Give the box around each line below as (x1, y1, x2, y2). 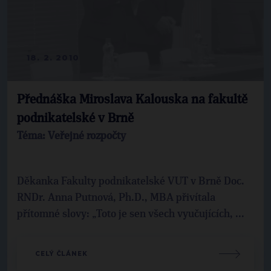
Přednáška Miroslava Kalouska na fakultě (17, 94, 247, 106)
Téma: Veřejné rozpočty (17, 131, 126, 142)
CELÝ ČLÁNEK (35, 250, 88, 258)
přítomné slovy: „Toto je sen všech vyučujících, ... (17, 209, 244, 220)
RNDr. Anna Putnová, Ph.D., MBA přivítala (17, 192, 215, 204)
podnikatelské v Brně (17, 113, 134, 125)
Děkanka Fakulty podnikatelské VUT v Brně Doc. (17, 176, 244, 188)
